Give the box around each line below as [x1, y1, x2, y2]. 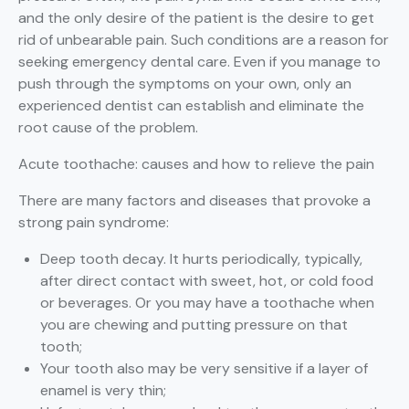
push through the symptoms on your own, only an [18, 74, 351, 94]
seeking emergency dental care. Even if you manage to [18, 52, 381, 72]
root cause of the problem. [18, 118, 198, 138]
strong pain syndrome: [18, 213, 169, 233]
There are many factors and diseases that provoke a [18, 191, 371, 211]
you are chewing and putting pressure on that [40, 315, 348, 335]
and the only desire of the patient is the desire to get [18, 8, 374, 28]
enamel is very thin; [40, 381, 166, 401]
